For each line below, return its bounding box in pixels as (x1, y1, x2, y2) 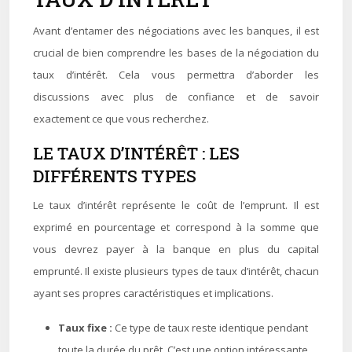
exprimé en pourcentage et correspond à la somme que (33, 220, 319, 234)
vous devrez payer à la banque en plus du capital (33, 242, 319, 256)
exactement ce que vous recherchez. (33, 112, 209, 126)
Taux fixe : (58, 321, 115, 335)
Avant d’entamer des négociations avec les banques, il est (33, 24, 319, 38)
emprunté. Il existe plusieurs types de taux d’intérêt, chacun (33, 264, 319, 278)
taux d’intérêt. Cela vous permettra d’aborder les (33, 68, 319, 82)
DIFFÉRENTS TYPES (33, 165, 196, 187)
